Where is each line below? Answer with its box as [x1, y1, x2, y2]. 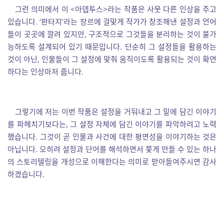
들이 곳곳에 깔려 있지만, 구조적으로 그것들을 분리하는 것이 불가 [7, 29, 216, 39]
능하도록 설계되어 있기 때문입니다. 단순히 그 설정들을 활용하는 [7, 41, 216, 51]
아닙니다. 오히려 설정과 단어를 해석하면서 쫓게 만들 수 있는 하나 [7, 144, 216, 154]
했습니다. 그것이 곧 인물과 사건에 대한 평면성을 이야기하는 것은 [7, 131, 216, 141]
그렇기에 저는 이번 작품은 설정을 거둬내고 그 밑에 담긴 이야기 [15, 106, 216, 116]
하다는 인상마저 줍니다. [7, 66, 83, 76]
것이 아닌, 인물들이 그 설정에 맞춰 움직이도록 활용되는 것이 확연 [7, 54, 216, 64]
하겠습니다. [7, 169, 44, 179]
